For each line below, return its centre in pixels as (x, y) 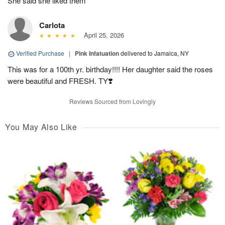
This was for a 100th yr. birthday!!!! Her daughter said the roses (110, 69)
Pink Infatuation (97, 53)
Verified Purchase (40, 53)
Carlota (52, 25)
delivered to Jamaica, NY (155, 53)
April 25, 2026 (102, 35)
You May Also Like (41, 127)
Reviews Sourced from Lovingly (113, 101)
